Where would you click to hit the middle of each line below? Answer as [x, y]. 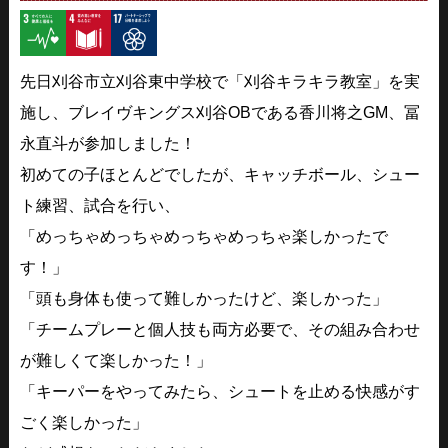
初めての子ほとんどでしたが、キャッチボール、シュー [220, 175]
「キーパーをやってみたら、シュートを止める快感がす [220, 392]
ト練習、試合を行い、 [100, 206]
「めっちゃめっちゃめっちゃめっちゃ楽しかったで [204, 237]
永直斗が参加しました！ [108, 144]
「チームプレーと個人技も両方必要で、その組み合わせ [220, 330]
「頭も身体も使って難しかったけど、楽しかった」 [204, 299]
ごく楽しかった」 [84, 423]
